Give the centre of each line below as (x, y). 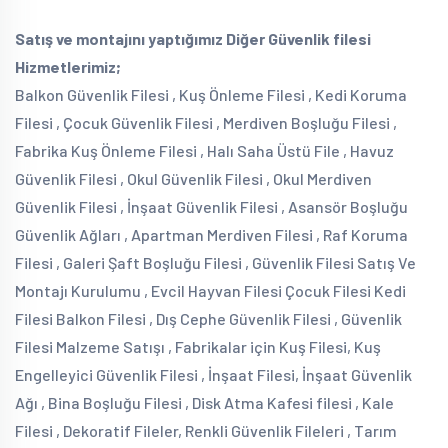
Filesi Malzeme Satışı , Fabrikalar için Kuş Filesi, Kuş (198, 346)
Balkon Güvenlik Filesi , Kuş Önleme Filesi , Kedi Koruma (211, 94)
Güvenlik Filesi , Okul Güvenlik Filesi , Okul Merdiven (193, 178)
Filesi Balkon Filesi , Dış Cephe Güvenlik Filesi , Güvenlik (208, 318)
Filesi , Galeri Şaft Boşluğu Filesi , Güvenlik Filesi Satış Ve (215, 262)
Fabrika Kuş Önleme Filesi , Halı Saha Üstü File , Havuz (204, 150)
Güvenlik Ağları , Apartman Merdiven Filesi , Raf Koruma (211, 234)
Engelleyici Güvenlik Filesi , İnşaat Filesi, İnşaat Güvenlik (213, 374)
